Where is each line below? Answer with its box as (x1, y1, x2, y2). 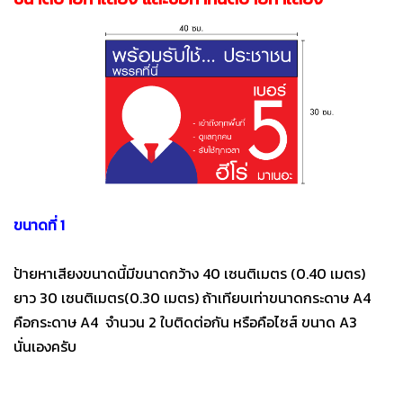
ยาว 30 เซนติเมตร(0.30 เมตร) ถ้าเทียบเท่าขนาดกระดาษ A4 (13, 287, 371, 309)
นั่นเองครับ (13, 336, 76, 358)
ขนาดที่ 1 (13, 214, 65, 237)
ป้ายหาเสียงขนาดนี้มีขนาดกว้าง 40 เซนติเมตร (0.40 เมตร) (13, 263, 365, 285)
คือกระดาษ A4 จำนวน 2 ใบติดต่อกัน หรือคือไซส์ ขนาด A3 (13, 311, 357, 334)
